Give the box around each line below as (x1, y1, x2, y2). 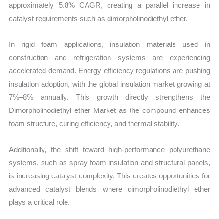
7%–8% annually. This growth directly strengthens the (9, 93, 210, 102)
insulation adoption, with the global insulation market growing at (9, 80, 210, 88)
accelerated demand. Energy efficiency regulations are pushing (9, 66, 210, 75)
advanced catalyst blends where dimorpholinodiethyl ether (9, 185, 210, 194)
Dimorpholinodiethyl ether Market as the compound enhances (9, 106, 210, 115)
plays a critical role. (9, 198, 70, 207)
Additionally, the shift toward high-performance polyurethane (9, 145, 210, 154)
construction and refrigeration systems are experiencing (9, 53, 210, 62)
